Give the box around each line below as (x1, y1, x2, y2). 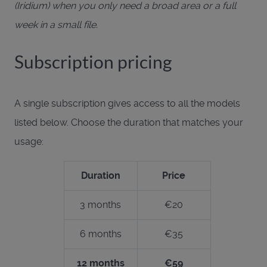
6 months (79, 228, 122, 240)
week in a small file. (14, 18, 98, 30)
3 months (80, 198, 121, 210)
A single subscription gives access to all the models (14, 97, 240, 109)
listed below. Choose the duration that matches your (14, 116, 243, 128)
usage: (14, 135, 44, 147)
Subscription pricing (14, 51, 172, 72)
